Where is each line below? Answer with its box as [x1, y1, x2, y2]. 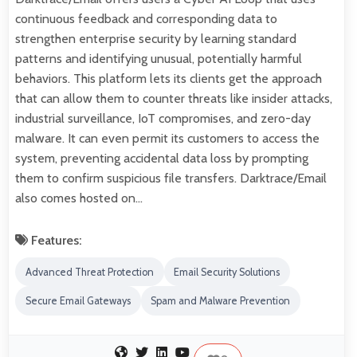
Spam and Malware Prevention [151, 295, 291, 308]
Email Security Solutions [174, 265, 280, 278]
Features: [28, 232, 82, 248]
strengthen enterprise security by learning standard [15, 30, 296, 46]
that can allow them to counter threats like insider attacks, [15, 90, 332, 106]
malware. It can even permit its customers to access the [15, 130, 320, 146]
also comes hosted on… [15, 190, 143, 206]
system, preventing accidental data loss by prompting [15, 150, 308, 166]
